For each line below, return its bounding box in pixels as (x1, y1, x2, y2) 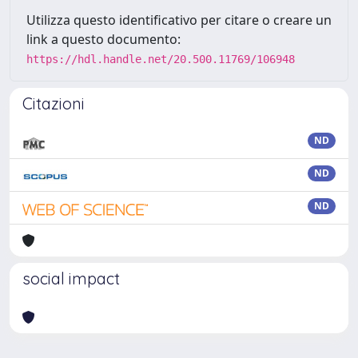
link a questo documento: (26, 30, 181, 48)
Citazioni (22, 93, 85, 113)
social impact (22, 268, 120, 288)
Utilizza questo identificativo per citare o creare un (26, 11, 332, 29)
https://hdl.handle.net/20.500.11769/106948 (26, 53, 295, 66)
